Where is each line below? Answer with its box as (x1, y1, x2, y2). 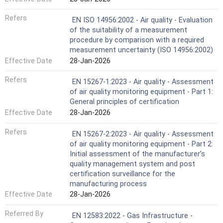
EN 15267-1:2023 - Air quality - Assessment (72, 78, 214, 87)
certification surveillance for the (70, 169, 175, 178)
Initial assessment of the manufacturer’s (70, 149, 205, 158)
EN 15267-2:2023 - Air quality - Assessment (72, 129, 214, 138)
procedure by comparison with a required (70, 36, 204, 45)
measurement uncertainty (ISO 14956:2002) (70, 46, 213, 55)
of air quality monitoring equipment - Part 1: (70, 88, 213, 97)
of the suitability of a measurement (70, 26, 187, 35)
